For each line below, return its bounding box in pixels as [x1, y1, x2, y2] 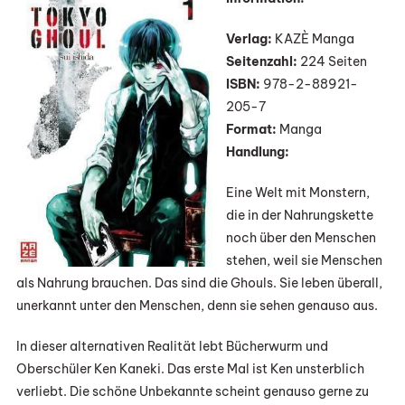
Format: [225, 121, 277, 138]
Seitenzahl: [225, 53, 297, 71]
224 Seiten [297, 53, 367, 71]
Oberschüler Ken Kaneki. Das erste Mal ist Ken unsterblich [15, 361, 364, 378]
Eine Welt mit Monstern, [225, 184, 370, 202]
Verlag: [225, 31, 272, 48]
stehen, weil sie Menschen [225, 252, 382, 269]
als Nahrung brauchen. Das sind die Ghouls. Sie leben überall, [15, 275, 382, 292]
